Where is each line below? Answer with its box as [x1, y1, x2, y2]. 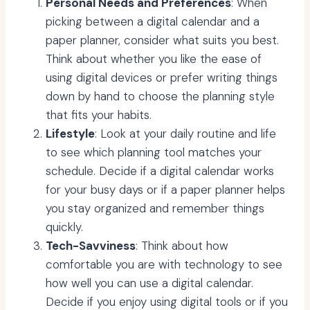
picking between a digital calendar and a [46, 14, 259, 30]
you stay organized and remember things [46, 201, 264, 217]
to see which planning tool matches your [46, 145, 262, 161]
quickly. [46, 219, 83, 235]
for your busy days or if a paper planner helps [46, 182, 285, 198]
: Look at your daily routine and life [95, 126, 276, 142]
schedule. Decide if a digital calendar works [46, 163, 274, 179]
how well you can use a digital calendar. [46, 275, 253, 291]
